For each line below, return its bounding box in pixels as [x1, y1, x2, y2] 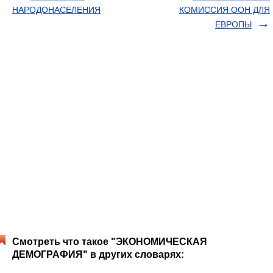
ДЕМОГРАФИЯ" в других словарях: [12, 249, 184, 260]
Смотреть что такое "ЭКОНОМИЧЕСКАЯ [12, 236, 207, 247]
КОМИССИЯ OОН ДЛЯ [179, 5, 270, 15]
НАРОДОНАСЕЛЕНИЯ [12, 5, 101, 15]
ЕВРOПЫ [215, 19, 252, 29]
